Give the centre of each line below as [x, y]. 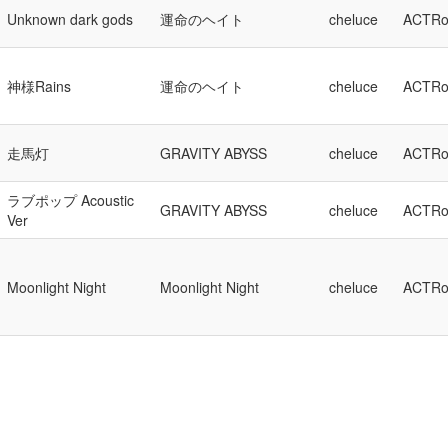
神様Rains [39, 86]
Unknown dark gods [70, 19]
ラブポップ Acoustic [70, 200]
